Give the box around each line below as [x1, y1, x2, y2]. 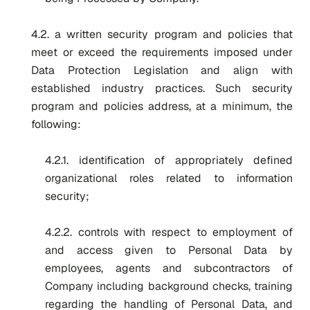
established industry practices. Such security [31, 81, 293, 95]
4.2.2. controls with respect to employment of [45, 225, 293, 239]
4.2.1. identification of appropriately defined [45, 153, 293, 167]
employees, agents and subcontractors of [45, 261, 293, 275]
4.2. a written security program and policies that [31, 27, 293, 42]
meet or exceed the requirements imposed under [31, 45, 293, 60]
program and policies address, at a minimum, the [31, 99, 293, 113]
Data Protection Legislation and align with [31, 63, 293, 77]
